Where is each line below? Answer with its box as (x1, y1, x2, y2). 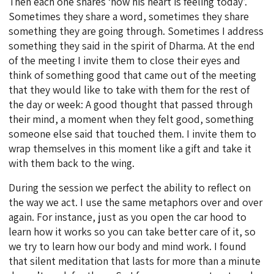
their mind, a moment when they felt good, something (9, 112, 254, 127)
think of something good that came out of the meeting (9, 68, 257, 83)
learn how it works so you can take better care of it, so (9, 224, 256, 239)
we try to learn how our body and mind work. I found (9, 239, 247, 254)
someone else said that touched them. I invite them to (9, 127, 257, 141)
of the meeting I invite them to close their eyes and (9, 53, 241, 68)
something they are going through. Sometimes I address (9, 24, 264, 39)
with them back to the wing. (9, 156, 135, 171)
